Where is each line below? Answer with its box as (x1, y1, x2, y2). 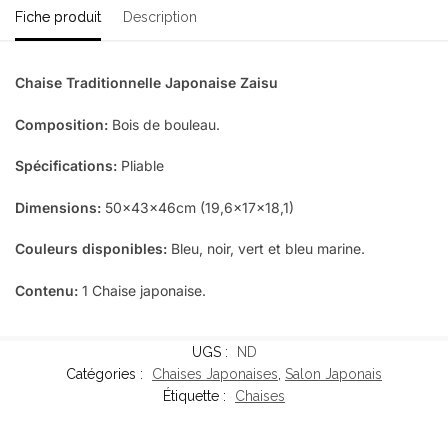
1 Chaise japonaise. (78, 281, 206, 299)
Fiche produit (15, 9, 101, 26)
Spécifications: (15, 157, 117, 175)
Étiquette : (163, 388, 230, 405)
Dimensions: (15, 198, 101, 216)
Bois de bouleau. (108, 115, 220, 133)
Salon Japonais (285, 366, 382, 383)
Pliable (117, 157, 164, 175)
